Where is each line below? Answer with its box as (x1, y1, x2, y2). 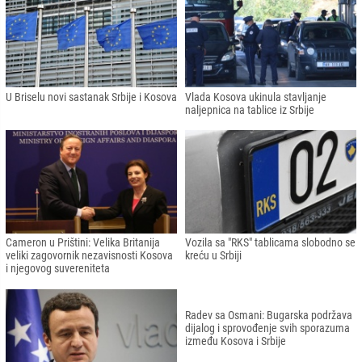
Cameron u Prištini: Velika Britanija (6, 236, 160, 250)
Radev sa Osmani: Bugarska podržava (185, 309, 352, 322)
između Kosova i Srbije (185, 335, 286, 348)
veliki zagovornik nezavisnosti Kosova (6, 249, 173, 263)
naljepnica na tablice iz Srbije (185, 103, 314, 116)
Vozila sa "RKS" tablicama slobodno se (185, 236, 356, 250)
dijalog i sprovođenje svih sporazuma (185, 322, 350, 335)
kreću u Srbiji (185, 249, 242, 263)
